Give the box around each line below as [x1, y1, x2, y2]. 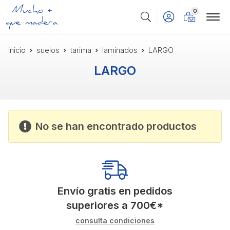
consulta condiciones [75, 216, 155, 225]
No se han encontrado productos [35, 120, 197, 133]
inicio [8, 46, 26, 55]
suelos [36, 46, 60, 55]
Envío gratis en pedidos [57, 185, 172, 198]
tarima [70, 46, 91, 55]
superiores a [66, 199, 130, 212]
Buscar [136, 19, 162, 30]
